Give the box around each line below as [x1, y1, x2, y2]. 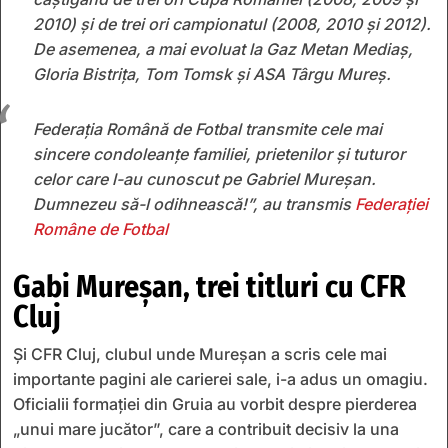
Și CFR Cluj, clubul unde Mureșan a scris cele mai [13, 343, 387, 364]
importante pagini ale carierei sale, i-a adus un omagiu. [13, 368, 428, 389]
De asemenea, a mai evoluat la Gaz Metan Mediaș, [33, 38, 413, 59]
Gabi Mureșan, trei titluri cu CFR [13, 268, 406, 305]
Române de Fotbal [33, 218, 168, 239]
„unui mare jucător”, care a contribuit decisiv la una [13, 418, 399, 439]
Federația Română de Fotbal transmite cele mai [33, 118, 382, 139]
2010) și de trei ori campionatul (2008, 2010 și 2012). [33, 13, 431, 34]
